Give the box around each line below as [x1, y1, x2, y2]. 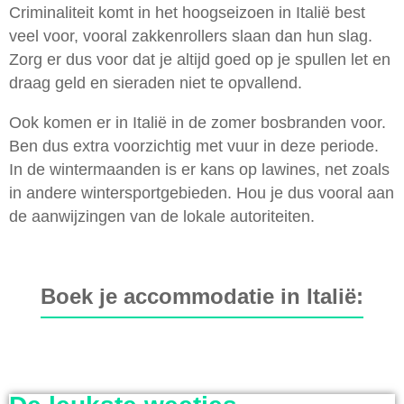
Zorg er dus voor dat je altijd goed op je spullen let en [9, 50, 390, 69]
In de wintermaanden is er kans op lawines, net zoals [9, 160, 390, 179]
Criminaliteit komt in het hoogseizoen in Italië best [9, 3, 365, 22]
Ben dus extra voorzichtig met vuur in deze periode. [9, 136, 379, 155]
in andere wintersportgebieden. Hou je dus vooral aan [9, 183, 394, 202]
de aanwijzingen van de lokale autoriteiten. [9, 207, 315, 225]
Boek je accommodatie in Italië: [41, 283, 363, 308]
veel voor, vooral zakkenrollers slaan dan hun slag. [9, 26, 372, 45]
